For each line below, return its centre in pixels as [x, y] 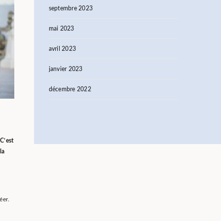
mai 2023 [61, 29]
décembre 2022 [70, 89]
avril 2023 [62, 49]
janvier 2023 [66, 69]
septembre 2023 [71, 8]
